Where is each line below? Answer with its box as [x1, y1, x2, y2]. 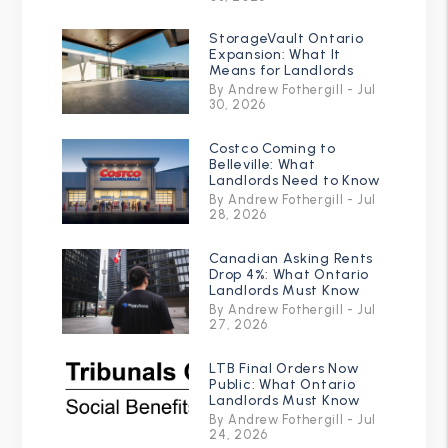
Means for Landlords [209, 61, 354, 79]
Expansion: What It [209, 45, 341, 63]
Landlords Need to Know [209, 171, 381, 189]
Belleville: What [209, 155, 316, 173]
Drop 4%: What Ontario [209, 265, 370, 283]
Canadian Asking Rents [209, 249, 374, 267]
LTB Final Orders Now [209, 359, 360, 377]
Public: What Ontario [209, 375, 356, 393]
